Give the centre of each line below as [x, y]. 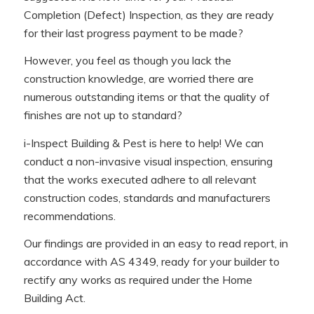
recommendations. [69, 216]
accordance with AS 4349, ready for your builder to [151, 262]
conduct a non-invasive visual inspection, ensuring [148, 161]
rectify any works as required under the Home [138, 280]
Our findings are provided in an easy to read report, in [156, 244]
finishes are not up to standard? [103, 115]
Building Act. [54, 298]
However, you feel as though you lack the [127, 61]
